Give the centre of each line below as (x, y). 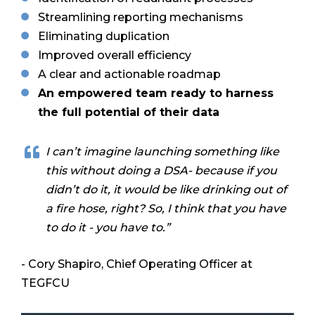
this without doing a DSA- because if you (161, 170)
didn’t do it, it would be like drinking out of (166, 189)
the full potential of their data (129, 112)
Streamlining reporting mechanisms (141, 17)
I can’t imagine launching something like (162, 151)
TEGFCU (45, 283)
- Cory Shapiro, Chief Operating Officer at (137, 264)
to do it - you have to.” (108, 227)
